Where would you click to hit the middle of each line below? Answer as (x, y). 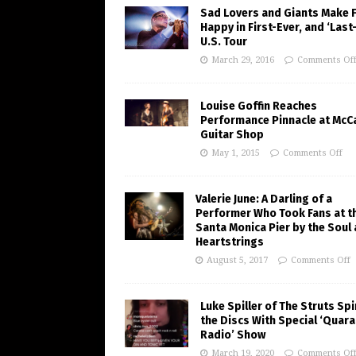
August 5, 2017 (237, 261)
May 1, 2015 (236, 153)
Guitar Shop (232, 135)
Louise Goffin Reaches (259, 106)
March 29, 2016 (243, 60)
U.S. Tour (224, 42)
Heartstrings (230, 242)
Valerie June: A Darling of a (264, 199)
